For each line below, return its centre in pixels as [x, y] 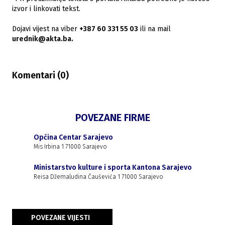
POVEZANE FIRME [113, 118]
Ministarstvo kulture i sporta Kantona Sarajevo [113, 167]
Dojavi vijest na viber [45, 29]
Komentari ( [36, 75]
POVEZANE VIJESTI [61, 218]
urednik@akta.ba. [43, 39]
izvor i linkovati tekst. [46, 9]
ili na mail [154, 29]
